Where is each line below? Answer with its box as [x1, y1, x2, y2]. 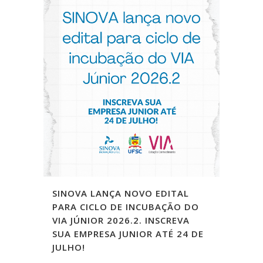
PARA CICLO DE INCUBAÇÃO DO [52, 201, 199, 213]
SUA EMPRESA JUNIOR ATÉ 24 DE [52, 228, 204, 240]
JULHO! [52, 241, 85, 253]
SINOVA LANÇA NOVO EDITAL [52, 187, 189, 199]
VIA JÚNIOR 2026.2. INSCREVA [52, 214, 190, 226]
